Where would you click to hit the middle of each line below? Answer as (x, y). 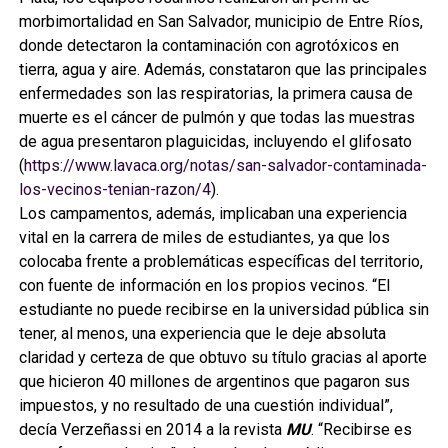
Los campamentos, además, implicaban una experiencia (212, 213)
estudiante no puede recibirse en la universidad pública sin (223, 309)
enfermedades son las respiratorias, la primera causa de (215, 93)
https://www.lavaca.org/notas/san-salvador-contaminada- (225, 165)
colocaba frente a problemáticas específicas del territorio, (220, 261)
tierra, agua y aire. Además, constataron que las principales (222, 69)
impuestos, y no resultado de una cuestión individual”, (205, 405)
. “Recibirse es (361, 429)
